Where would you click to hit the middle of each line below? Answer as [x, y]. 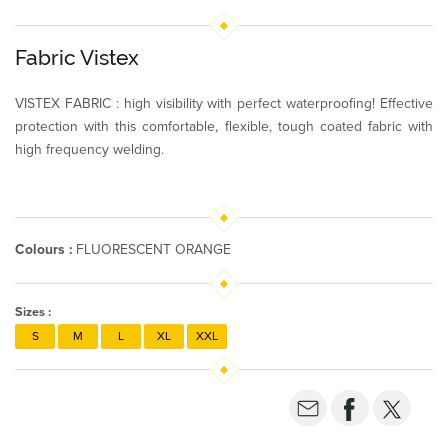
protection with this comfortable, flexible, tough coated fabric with [224, 126]
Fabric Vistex [77, 58]
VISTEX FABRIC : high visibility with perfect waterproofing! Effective [224, 103]
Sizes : [33, 312]
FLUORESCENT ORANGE [151, 249]
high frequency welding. [89, 149]
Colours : [43, 249]
